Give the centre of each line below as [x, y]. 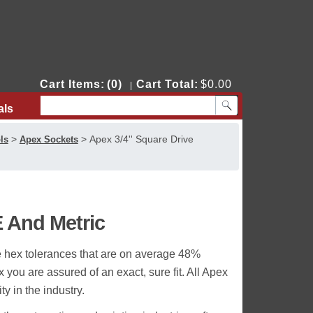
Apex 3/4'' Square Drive [141, 139]
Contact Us [78, 109]
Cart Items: [72, 84]
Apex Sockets [49, 139]
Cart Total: [167, 84]
